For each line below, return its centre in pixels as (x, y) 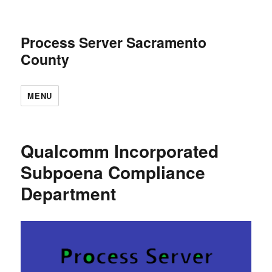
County (45, 59)
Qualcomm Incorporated (120, 151)
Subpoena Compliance (113, 172)
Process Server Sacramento (114, 42)
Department (69, 193)
